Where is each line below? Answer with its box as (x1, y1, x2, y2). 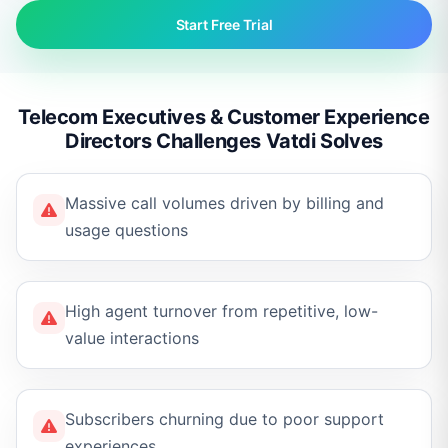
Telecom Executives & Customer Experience (18, 105, 430, 129)
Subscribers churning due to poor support (65, 409, 384, 429)
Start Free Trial (175, 16, 273, 33)
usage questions (65, 220, 188, 240)
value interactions (65, 328, 199, 348)
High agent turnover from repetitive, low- (65, 301, 378, 321)
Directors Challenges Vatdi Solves (65, 129, 383, 153)
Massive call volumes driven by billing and (65, 193, 384, 213)
